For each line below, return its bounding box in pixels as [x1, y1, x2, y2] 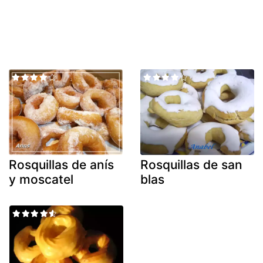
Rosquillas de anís [9, 157, 114, 172]
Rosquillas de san [140, 157, 242, 172]
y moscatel [9, 171, 73, 187]
